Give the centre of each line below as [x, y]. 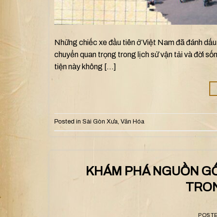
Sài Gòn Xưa [100, 121]
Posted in [68, 121]
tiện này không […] [85, 66]
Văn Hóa [132, 121]
